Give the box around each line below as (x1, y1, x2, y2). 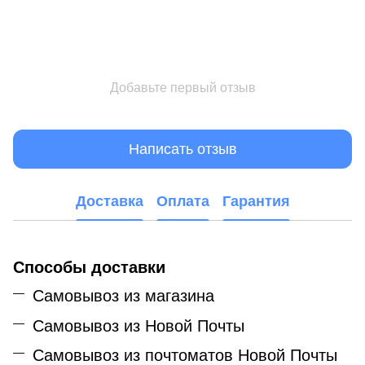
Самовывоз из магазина (33, 287, 214, 306)
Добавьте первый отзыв (109, 81, 256, 95)
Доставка (75, 192, 143, 209)
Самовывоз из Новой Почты (33, 316, 244, 335)
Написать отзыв (128, 140, 237, 157)
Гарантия (222, 192, 290, 209)
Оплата (156, 192, 209, 209)
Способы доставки (13, 258, 165, 277)
